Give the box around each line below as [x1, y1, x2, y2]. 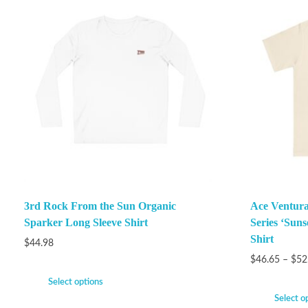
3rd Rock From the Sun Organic [24, 199, 176, 212]
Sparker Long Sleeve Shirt [24, 216, 148, 228]
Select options [48, 277, 103, 287]
